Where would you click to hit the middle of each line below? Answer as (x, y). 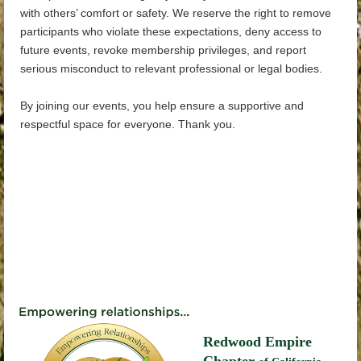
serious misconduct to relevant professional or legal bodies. (171, 69)
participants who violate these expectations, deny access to (171, 32)
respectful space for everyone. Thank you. (128, 124)
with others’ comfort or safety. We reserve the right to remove (176, 13)
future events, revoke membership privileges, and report (163, 50)
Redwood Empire (257, 342)
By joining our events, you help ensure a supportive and (162, 106)
